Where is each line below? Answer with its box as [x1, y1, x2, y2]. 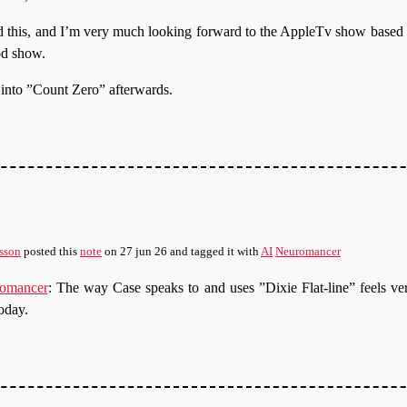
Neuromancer [275, 245, 341, 259]
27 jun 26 [120, 245, 167, 259]
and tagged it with [167, 245, 261, 259]
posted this [21, 245, 80, 259]
